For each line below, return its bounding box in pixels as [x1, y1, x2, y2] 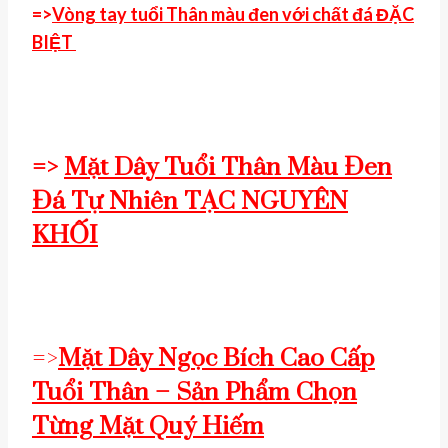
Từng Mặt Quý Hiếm [32, 411, 264, 443]
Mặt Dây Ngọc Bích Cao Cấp [58, 343, 375, 375]
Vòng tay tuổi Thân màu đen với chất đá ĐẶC [52, 2, 414, 25]
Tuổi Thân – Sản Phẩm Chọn [32, 377, 357, 409]
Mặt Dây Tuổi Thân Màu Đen [64, 152, 392, 183]
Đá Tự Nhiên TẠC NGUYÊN [32, 186, 348, 217]
